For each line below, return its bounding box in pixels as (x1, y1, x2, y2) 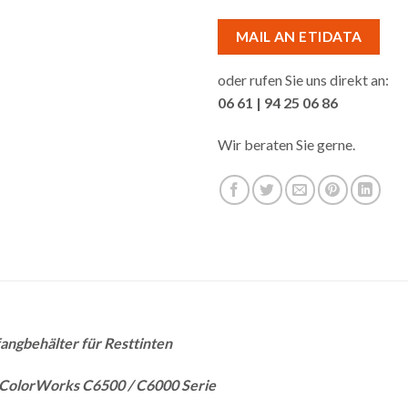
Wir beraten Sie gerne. (218, 135, 355, 153)
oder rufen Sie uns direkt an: (218, 71, 389, 89)
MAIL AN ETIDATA (235, 27, 362, 45)
